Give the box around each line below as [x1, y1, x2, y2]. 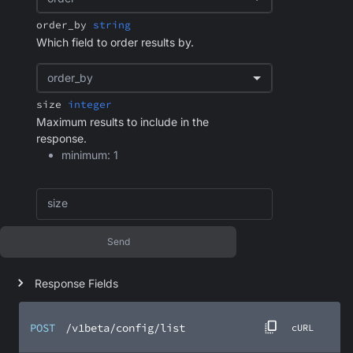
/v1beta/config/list [65, 321, 185, 336]
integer [68, 97, 112, 111]
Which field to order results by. [36, 35, 194, 50]
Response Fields [35, 276, 118, 290]
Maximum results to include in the [36, 114, 209, 128]
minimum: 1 [61, 147, 118, 162]
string [93, 18, 131, 32]
